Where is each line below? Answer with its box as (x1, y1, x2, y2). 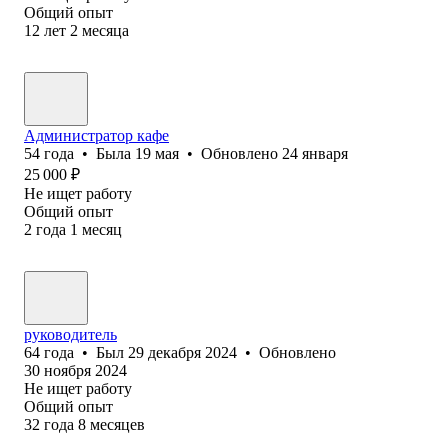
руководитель (24, 325, 117, 343)
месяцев (90, 415, 145, 433)
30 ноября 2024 (24, 361, 127, 379)
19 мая (135, 144, 179, 162)
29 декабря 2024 (128, 343, 237, 361)
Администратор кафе (24, 126, 169, 144)
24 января (282, 144, 348, 162)
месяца (82, 21, 129, 39)
